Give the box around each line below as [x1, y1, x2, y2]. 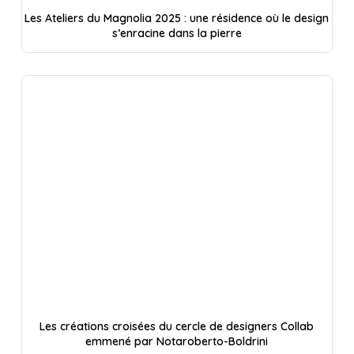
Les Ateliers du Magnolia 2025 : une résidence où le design [24, 10, 330, 25]
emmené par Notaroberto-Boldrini [85, 333, 269, 348]
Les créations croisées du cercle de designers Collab [40, 318, 314, 333]
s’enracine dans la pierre [111, 25, 242, 40]
